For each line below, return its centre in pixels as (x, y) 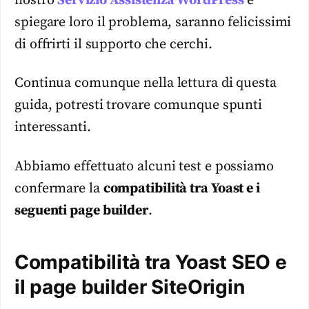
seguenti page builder (81, 210)
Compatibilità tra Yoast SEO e (151, 262)
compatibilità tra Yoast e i (181, 188)
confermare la (59, 188)
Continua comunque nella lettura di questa (146, 83)
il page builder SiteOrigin (130, 287)
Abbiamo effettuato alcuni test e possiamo (144, 166)
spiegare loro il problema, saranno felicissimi (153, 22)
